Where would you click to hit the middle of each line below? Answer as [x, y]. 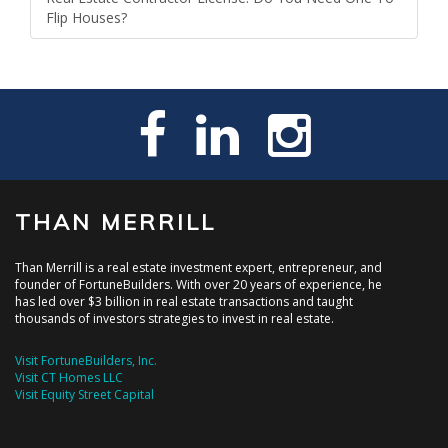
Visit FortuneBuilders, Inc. [86, 361]
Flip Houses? [86, 18]
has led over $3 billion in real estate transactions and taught [184, 302]
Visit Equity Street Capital [84, 395]
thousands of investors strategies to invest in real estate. [174, 319]
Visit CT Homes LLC [69, 378]
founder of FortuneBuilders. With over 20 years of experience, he [198, 285]
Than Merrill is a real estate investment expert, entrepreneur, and [198, 268]
